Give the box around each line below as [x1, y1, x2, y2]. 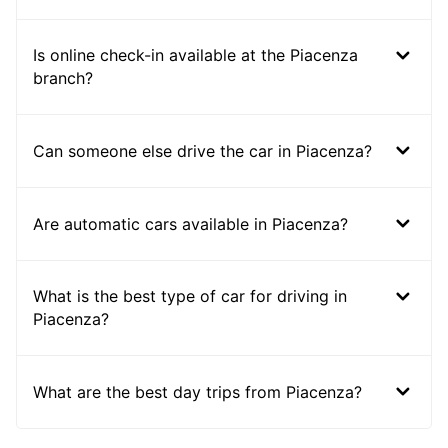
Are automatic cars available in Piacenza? [33, 213, 348, 234]
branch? [33, 68, 93, 89]
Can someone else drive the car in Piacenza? [33, 140, 372, 161]
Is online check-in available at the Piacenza [33, 45, 358, 66]
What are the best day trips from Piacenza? [33, 381, 362, 402]
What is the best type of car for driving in [33, 286, 347, 307]
